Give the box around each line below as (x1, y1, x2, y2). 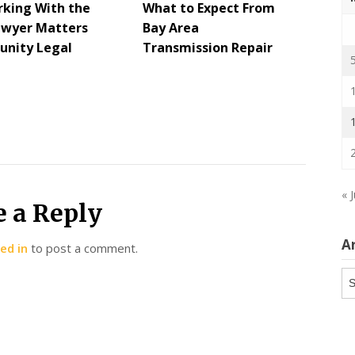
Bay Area (142, 19, 199, 36)
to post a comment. (28, 240, 139, 256)
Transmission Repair (142, 39, 273, 56)
